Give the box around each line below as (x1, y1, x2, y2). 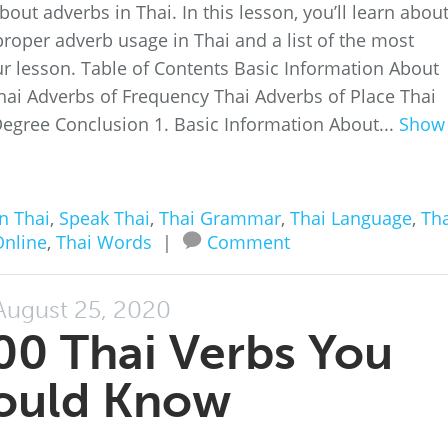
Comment (207, 230, 290, 254)
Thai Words (56, 230, 152, 254)
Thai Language (289, 206, 412, 230)
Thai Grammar (158, 206, 281, 230)
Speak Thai (58, 206, 150, 230)
